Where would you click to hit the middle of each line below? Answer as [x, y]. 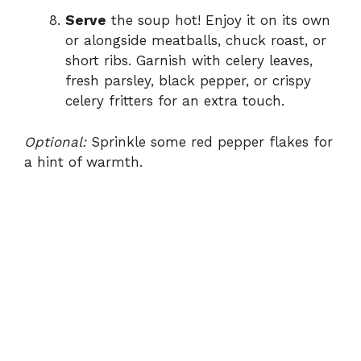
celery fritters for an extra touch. [175, 101]
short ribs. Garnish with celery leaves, [189, 61]
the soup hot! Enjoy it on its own [218, 21]
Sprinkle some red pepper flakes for [210, 141]
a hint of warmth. [83, 162]
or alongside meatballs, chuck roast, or [196, 41]
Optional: [55, 141]
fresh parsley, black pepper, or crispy [188, 81]
